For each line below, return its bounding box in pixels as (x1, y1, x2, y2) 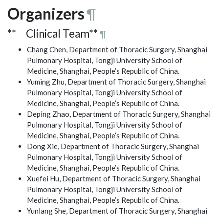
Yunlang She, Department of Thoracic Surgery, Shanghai (27, 206, 207, 215)
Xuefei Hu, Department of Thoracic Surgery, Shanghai (27, 174, 200, 183)
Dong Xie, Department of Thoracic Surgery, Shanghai (27, 141, 199, 151)
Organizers (7, 3, 85, 23)
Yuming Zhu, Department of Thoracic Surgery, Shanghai (27, 77, 206, 86)
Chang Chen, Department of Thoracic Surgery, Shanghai (27, 44, 207, 54)
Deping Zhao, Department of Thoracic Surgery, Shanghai (27, 109, 211, 118)
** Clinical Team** (7, 26, 98, 40)
